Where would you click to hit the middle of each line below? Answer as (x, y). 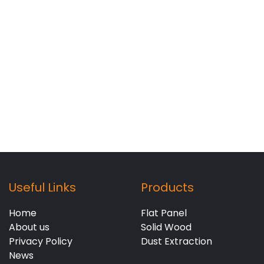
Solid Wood (166, 227)
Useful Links (42, 187)
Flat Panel (164, 213)
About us (29, 227)
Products (167, 187)
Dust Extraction (176, 241)
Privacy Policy (41, 241)
